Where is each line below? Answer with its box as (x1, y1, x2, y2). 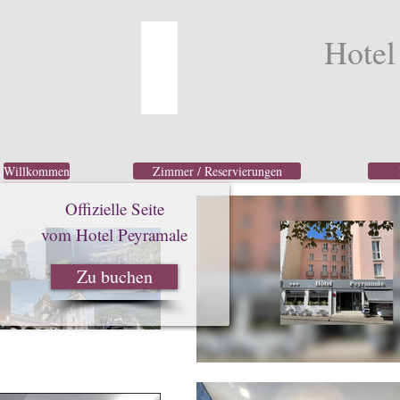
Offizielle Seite (59, 197, 170, 220)
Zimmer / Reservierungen (152, 162, 282, 179)
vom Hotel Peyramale (41, 223, 187, 246)
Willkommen (4, 162, 70, 179)
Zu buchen (76, 264, 153, 288)
